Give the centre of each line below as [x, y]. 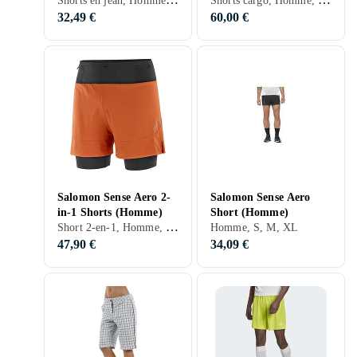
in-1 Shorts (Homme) [110, 212]
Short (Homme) [249, 212]
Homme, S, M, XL [255, 228]
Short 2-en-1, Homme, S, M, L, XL [172, 227]
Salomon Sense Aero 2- [114, 197]
